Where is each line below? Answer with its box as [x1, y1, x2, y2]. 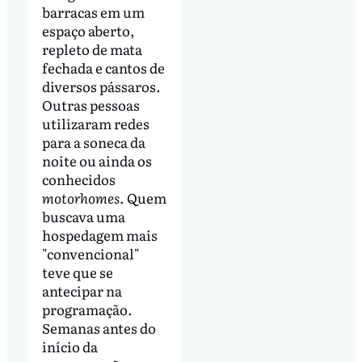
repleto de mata [41, 39, 142, 60]
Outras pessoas [41, 95, 140, 116]
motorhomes [41, 187, 120, 208]
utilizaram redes [41, 113, 149, 134]
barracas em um [41, 2, 145, 23]
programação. [41, 299, 133, 320]
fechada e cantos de [41, 57, 165, 78]
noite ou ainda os [41, 150, 152, 171]
